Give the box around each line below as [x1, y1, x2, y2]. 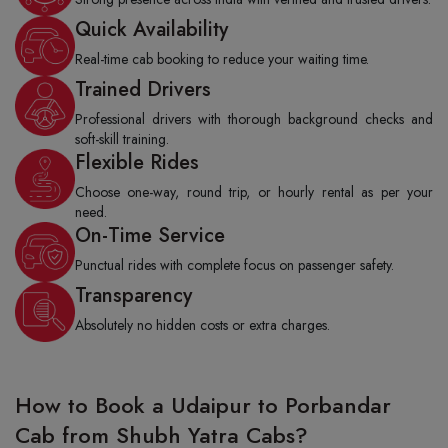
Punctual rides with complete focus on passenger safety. [75, 255, 394, 275]
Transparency [75, 281, 192, 310]
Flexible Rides [75, 148, 199, 177]
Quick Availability [75, 15, 228, 44]
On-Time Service [75, 221, 225, 250]
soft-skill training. [75, 129, 169, 149]
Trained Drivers [75, 75, 211, 104]
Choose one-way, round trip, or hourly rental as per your [75, 182, 433, 202]
